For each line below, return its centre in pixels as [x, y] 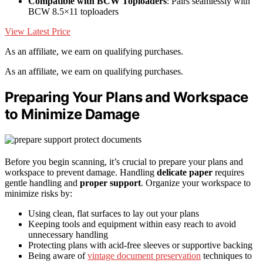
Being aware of [58, 255]
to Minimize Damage [72, 114]
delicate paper [185, 172]
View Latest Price [38, 31]
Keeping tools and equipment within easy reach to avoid [132, 224]
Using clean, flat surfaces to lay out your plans [114, 213]
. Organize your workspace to [196, 183]
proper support [110, 183]
